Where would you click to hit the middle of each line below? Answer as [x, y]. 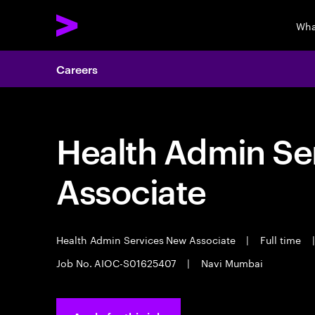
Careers [77, 69]
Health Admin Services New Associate [147, 239]
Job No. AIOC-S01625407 [118, 262]
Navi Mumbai [231, 262]
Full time [281, 239]
